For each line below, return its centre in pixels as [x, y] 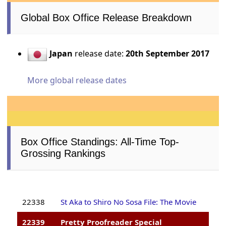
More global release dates [77, 80]
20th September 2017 [168, 53]
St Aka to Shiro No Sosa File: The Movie [129, 202]
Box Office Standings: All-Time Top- [100, 142]
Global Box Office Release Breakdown [106, 17]
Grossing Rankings [63, 153]
